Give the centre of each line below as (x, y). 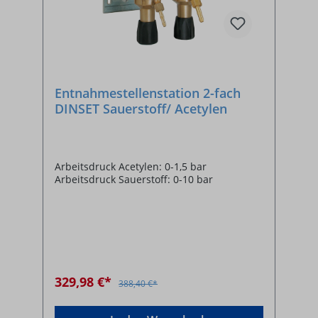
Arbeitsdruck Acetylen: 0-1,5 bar (131, 167)
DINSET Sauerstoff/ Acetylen (141, 109)
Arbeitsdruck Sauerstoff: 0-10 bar (134, 180)
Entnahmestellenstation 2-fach (148, 93)
